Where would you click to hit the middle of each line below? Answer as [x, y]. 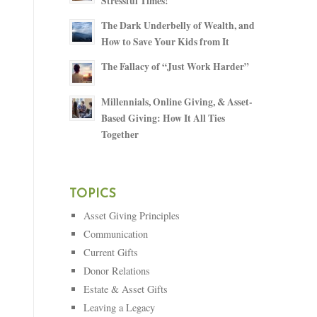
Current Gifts [110, 252]
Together [120, 134]
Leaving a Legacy [119, 307]
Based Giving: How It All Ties [163, 118]
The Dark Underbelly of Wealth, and [178, 25]
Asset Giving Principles [131, 215]
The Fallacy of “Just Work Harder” [175, 67]
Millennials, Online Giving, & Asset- [177, 102]
